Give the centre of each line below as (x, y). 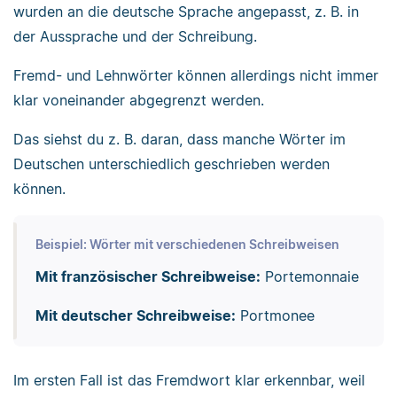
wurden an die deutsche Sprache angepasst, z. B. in (186, 12)
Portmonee (275, 316)
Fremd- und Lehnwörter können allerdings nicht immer (196, 76)
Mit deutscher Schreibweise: (135, 316)
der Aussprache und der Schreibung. (135, 37)
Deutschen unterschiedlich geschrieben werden (171, 164)
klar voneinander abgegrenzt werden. (139, 101)
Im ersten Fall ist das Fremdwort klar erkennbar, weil (189, 380)
